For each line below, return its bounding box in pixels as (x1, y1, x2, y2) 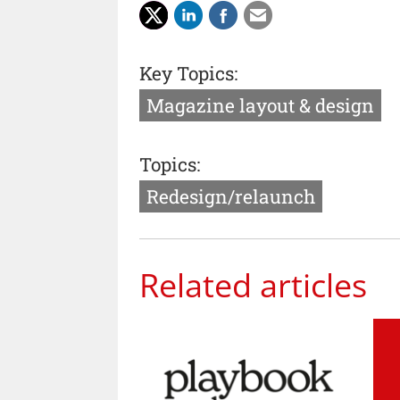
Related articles (139, 262, 367, 307)
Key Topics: (139, 61, 237, 87)
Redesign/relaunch (146, 183, 315, 209)
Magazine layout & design (146, 93, 374, 119)
